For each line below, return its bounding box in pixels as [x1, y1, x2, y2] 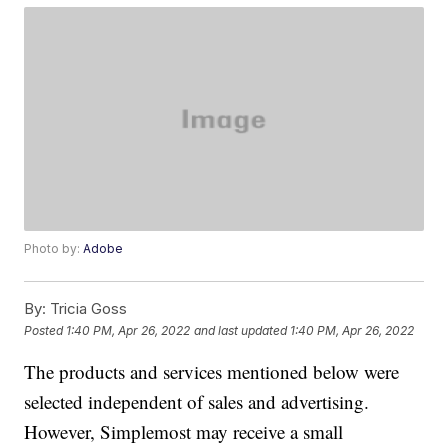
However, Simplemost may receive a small [24, 419, 344, 445]
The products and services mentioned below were [24, 359, 400, 385]
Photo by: [24, 241, 84, 257]
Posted [24, 322, 67, 338]
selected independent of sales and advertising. [24, 389, 370, 415]
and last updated [194, 322, 288, 338]
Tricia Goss [46, 299, 128, 319]
